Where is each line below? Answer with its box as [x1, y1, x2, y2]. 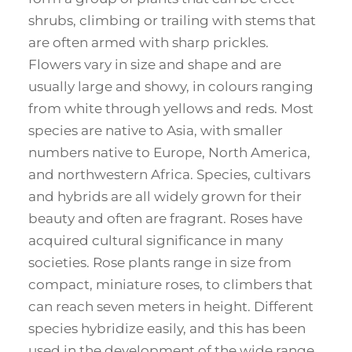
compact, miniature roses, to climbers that [28, 277, 313, 293]
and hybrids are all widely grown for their [28, 189, 302, 205]
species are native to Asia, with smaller [28, 123, 283, 139]
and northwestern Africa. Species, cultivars [28, 167, 310, 183]
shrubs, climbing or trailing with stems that [28, 13, 316, 29]
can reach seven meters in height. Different [28, 299, 313, 315]
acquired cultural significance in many [28, 233, 283, 249]
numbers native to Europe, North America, [28, 145, 310, 161]
